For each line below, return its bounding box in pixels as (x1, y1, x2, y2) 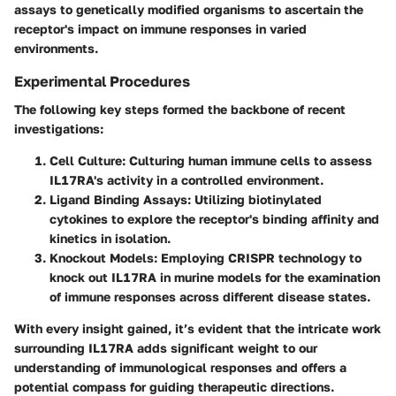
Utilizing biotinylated (191, 192, 322, 208)
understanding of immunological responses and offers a (14, 360, 346, 376)
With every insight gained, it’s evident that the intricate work (14, 321, 381, 337)
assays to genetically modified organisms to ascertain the (14, 2, 363, 18)
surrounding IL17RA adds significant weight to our (14, 340, 317, 356)
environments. (14, 41, 98, 57)
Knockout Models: (49, 250, 157, 266)
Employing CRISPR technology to (157, 250, 362, 266)
